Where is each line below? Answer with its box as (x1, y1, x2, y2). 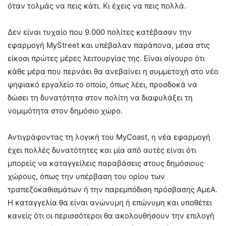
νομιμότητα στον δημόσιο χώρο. (8, 105, 123, 116)
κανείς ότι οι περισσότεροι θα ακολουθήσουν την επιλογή (8, 210, 214, 220)
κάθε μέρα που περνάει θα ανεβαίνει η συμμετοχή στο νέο (8, 66, 218, 76)
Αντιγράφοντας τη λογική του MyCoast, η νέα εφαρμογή (8, 132, 210, 142)
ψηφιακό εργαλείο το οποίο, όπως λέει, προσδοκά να (8, 79, 197, 89)
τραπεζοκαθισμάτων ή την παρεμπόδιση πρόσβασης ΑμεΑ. (8, 184, 217, 194)
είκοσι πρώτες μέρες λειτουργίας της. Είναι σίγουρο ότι (8, 53, 205, 63)
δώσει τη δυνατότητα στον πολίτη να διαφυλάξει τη (8, 92, 193, 102)
